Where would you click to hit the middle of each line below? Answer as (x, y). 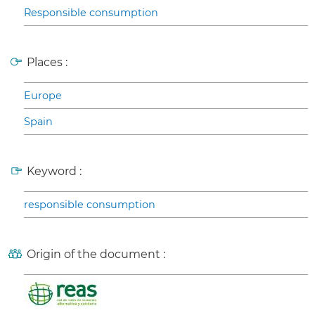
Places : (47, 63)
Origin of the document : (96, 255)
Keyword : (54, 172)
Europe (43, 96)
